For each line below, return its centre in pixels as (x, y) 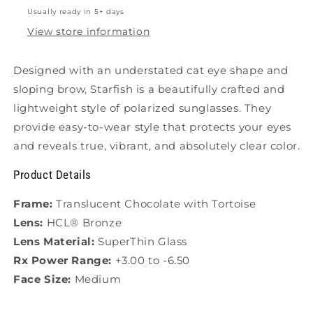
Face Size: (44, 279)
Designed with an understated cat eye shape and (151, 71)
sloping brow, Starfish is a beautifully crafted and (149, 89)
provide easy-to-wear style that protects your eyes (153, 127)
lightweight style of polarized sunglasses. (129, 108)
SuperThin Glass (143, 242)
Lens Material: (56, 242)
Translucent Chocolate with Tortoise (156, 204)
